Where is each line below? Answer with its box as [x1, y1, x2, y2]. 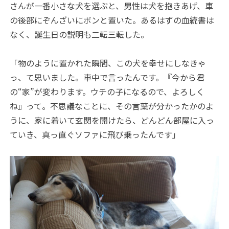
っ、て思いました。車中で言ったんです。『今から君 [10, 71, 205, 84]
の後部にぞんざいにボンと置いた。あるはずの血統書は [10, 14, 215, 27]
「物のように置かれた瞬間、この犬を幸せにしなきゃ [10, 57, 207, 70]
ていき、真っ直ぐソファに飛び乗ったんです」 [10, 128, 181, 141]
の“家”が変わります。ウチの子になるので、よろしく [10, 85, 205, 98]
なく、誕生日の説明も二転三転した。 [10, 28, 149, 41]
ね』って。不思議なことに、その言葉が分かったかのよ [10, 100, 214, 112]
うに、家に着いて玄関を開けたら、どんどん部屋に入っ [10, 114, 215, 127]
